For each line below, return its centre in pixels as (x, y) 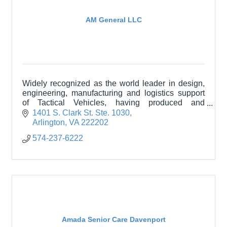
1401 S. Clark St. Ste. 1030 (81, 112)
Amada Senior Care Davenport (113, 220)
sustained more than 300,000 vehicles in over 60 (113, 112)
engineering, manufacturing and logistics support (113, 93)
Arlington (49, 122)
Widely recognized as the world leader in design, (113, 84)
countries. (40, 122)
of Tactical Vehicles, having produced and (113, 103)
